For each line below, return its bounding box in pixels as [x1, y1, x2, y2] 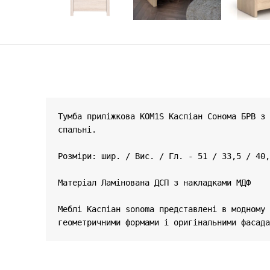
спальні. [58, 125, 96, 135]
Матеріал [58, 178, 101, 188]
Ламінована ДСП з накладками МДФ [101, 178, 251, 188]
